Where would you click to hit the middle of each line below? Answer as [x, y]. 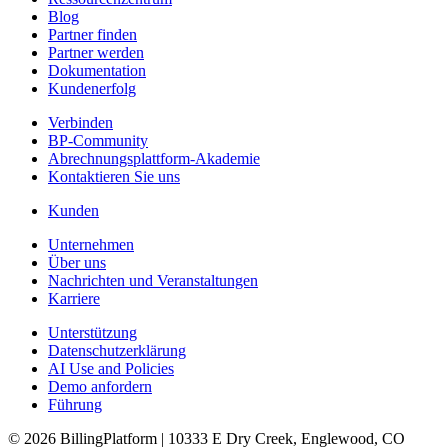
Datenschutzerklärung [117, 351]
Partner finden [92, 35]
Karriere [74, 299]
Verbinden [80, 123]
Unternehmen [91, 245]
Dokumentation [97, 71]
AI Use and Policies [111, 369]
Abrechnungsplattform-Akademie [154, 159]
